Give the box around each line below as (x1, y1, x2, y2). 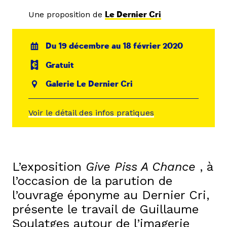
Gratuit (46, 60, 74, 70)
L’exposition (12, 159, 86, 174)
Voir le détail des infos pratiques (28, 107, 154, 118)
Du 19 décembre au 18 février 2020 (46, 41, 183, 51)
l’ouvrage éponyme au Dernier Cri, (12, 187, 209, 202)
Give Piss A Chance (86, 159, 196, 174)
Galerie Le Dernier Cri (46, 79, 133, 90)
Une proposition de (28, 10, 105, 19)
